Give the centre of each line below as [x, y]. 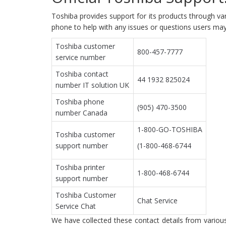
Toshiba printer [80, 167]
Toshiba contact [82, 74]
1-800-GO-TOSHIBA [170, 130]
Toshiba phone [80, 102]
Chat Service [157, 201]
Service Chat [76, 206]
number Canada [81, 113]
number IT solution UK [92, 85]
